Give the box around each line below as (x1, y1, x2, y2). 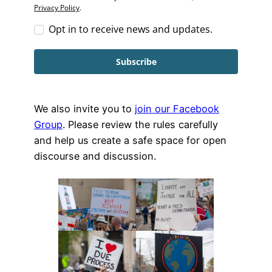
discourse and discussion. (34, 150, 156, 163)
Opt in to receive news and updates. (49, 22, 212, 36)
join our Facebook (135, 103, 219, 115)
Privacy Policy (34, 2, 80, 13)
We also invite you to (34, 103, 135, 115)
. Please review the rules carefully (63, 118, 218, 131)
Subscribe (115, 56, 157, 68)
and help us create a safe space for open (34, 134, 226, 147)
